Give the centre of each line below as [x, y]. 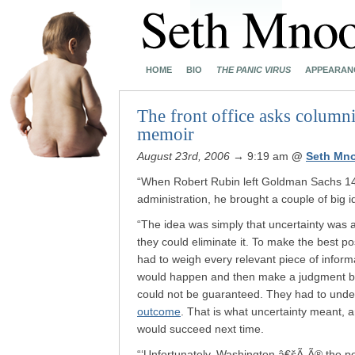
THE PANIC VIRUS [254, 70]
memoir [166, 134]
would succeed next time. [200, 329]
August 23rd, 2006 [183, 156]
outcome [159, 311]
